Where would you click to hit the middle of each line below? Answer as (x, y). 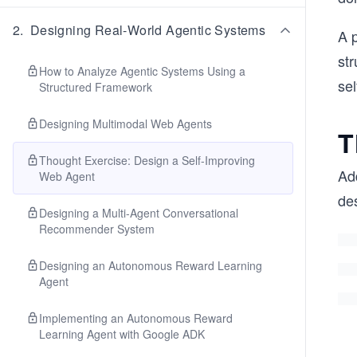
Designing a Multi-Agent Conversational (139, 213)
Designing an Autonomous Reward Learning (151, 265)
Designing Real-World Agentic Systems (148, 30)
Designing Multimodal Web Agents (126, 124)
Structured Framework (96, 87)
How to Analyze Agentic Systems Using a (142, 71)
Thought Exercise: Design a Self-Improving (147, 160)
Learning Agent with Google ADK (122, 334)
